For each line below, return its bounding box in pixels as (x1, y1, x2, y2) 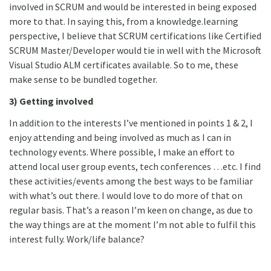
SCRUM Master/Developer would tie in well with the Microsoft (9, 44, 261, 56)
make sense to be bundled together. (9, 73, 157, 85)
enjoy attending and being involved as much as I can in (9, 131, 231, 143)
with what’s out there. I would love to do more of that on (9, 189, 243, 201)
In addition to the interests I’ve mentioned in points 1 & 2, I (9, 117, 253, 129)
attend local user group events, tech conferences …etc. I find (9, 160, 261, 172)
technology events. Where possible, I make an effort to (9, 146, 235, 158)
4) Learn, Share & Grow (9, 255, 109, 267)
